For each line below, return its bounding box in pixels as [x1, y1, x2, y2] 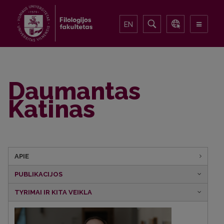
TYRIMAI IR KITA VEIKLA [14, 188, 92, 196]
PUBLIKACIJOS [14, 170, 62, 178]
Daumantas [8, 77, 140, 105]
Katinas [8, 95, 95, 123]
